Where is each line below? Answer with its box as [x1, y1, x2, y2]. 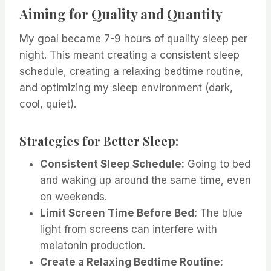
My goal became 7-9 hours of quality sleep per [19, 33, 247, 45]
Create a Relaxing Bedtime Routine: [40, 256, 223, 269]
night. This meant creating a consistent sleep [19, 49, 240, 62]
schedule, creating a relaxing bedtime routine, [19, 65, 243, 78]
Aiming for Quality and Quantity [19, 5, 223, 24]
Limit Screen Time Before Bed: [40, 207, 197, 220]
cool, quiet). [19, 98, 76, 111]
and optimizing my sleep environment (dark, [19, 82, 233, 94]
